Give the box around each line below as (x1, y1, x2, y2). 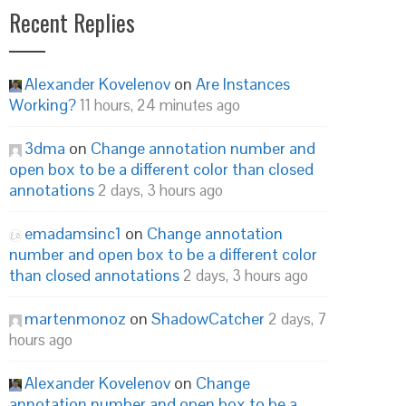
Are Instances (196, 73, 290, 94)
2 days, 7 (268, 309, 326, 329)
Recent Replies (9, 5, 135, 39)
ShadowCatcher (151, 308, 265, 329)
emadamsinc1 (24, 223, 121, 244)
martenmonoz (24, 308, 126, 329)
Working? (9, 94, 76, 115)
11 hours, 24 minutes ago (80, 95, 240, 115)
